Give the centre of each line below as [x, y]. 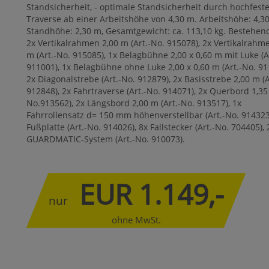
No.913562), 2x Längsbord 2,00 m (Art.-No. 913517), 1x [134, 103]
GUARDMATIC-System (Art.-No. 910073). [106, 139]
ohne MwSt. [136, 219]
